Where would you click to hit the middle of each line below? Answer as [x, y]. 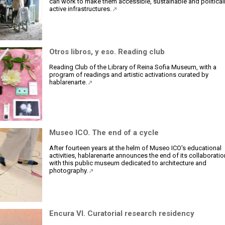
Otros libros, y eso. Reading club [107, 52]
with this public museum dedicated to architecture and [128, 163]
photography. [69, 171]
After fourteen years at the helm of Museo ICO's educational [135, 148]
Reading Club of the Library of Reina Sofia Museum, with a [133, 67]
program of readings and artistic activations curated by [129, 75]
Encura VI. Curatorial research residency [122, 213]
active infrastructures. [81, 9]
